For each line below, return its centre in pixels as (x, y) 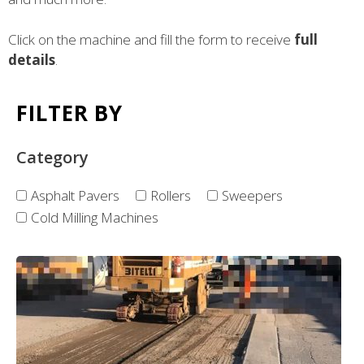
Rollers (171, 196)
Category (52, 158)
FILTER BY (70, 113)
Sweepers (252, 196)
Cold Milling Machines (95, 218)
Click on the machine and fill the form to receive (151, 40)
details (32, 60)
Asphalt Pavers (75, 196)
